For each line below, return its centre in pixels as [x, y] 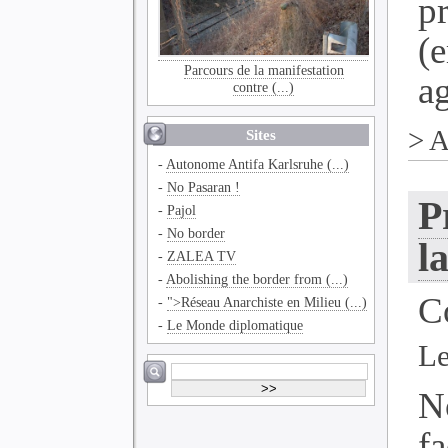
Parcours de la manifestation [263, 70]
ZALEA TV [202, 256]
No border [196, 233]
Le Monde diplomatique [235, 325]
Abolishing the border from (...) [257, 279]
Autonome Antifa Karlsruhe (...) [258, 164]
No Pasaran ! [204, 187]
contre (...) [264, 87]
